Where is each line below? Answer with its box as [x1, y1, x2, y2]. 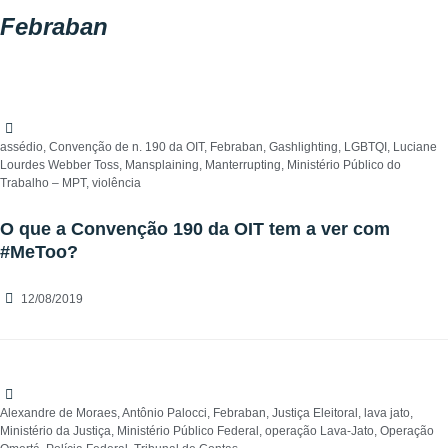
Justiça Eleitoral [272, 406, 358, 421]
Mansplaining [125, 158, 199, 173]
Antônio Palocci [122, 406, 207, 421]
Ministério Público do [287, 158, 401, 173]
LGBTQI [344, 140, 387, 155]
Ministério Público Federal [117, 424, 259, 439]
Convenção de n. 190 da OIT [49, 140, 204, 155]
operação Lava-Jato [265, 424, 374, 439]
